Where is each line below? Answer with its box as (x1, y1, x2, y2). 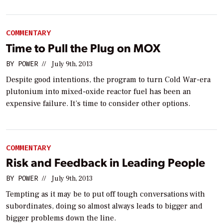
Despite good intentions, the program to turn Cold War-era (6, 74, 211, 85)
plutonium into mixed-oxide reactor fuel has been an (6, 86, 191, 97)
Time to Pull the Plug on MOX (6, 39, 160, 55)
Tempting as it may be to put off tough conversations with (6, 189, 205, 200)
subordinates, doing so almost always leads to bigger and (6, 201, 203, 212)
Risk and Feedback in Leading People (6, 154, 205, 170)
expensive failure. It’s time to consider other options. (6, 98, 190, 109)
